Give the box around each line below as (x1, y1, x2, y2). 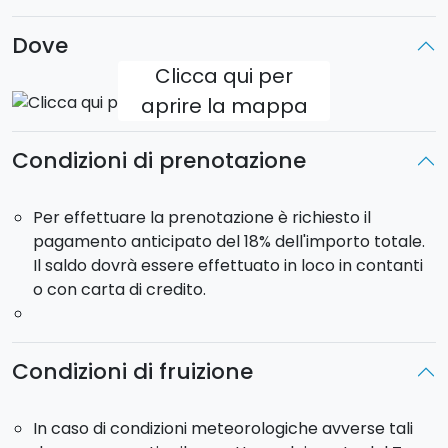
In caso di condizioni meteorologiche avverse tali (32, 417, 413, 441)
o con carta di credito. (32, 278, 206, 302)
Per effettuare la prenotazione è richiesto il (32, 206, 371, 230)
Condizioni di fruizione (12, 356, 253, 388)
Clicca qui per (155, 61, 293, 90)
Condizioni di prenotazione (12, 145, 306, 177)
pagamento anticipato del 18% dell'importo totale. (32, 230, 425, 254)
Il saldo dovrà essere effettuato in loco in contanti (32, 254, 423, 278)
